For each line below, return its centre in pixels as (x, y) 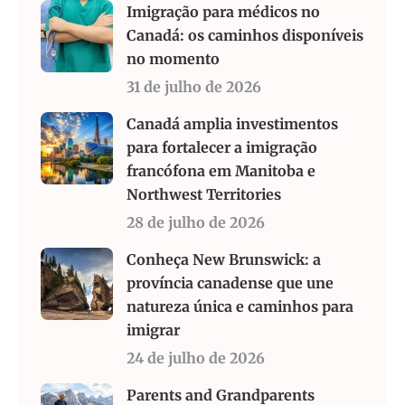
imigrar (153, 330)
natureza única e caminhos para (240, 306)
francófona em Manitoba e (221, 171)
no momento (173, 59)
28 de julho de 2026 (196, 222)
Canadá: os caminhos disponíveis (245, 35)
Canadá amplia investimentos (232, 124)
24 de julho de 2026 (196, 358)
